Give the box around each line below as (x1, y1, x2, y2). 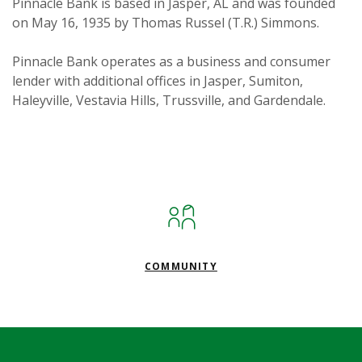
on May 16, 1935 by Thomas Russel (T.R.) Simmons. (12, 13, 319, 32)
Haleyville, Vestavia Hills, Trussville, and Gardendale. (12, 90, 326, 109)
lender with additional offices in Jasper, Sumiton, (12, 71, 303, 90)
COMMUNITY (145, 259, 217, 273)
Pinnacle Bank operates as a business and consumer (12, 52, 330, 70)
